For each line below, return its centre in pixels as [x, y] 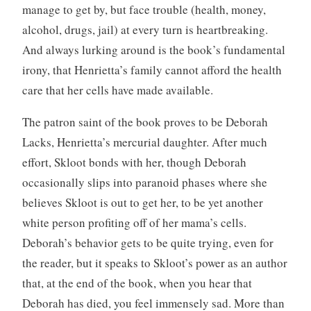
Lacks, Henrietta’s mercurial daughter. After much [144, 142]
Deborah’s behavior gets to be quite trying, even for [148, 243]
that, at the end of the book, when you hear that [137, 283]
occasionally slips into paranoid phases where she [144, 183]
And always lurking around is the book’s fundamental [153, 50]
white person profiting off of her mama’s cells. [134, 223]
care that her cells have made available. [117, 90]
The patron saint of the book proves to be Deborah [145, 122]
